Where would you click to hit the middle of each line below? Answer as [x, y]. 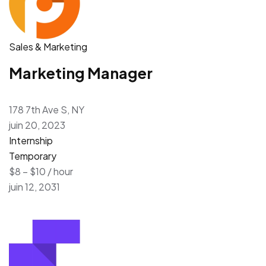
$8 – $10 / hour [41, 171]
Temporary [33, 156]
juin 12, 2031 [34, 186]
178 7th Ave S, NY [47, 109]
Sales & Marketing [48, 46]
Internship [31, 140]
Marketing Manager [81, 73]
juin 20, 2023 [37, 125]
